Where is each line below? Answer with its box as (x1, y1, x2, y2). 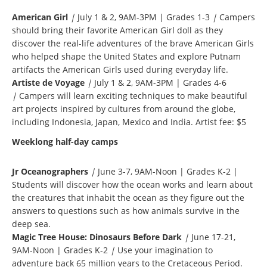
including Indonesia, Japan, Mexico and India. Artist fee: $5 (12, 116, 246, 128)
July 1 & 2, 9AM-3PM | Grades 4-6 (94, 76, 226, 88)
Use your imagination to (117, 244, 213, 256)
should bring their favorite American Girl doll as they (12, 24, 223, 36)
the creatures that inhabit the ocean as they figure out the (12, 191, 244, 203)
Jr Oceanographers (12, 165, 88, 177)
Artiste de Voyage (12, 76, 85, 88)
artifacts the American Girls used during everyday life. (12, 63, 228, 75)
